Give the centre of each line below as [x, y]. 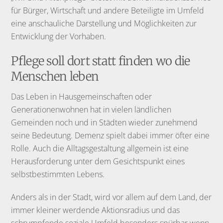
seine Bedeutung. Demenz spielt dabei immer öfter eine [111, 135]
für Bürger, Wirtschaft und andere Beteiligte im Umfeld [108, 10]
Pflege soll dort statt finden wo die [101, 61]
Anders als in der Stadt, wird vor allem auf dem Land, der [111, 197]
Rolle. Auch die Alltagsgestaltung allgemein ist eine [100, 148]
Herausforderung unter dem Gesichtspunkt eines [98, 161]
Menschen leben [55, 76]
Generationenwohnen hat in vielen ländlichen [91, 109]
